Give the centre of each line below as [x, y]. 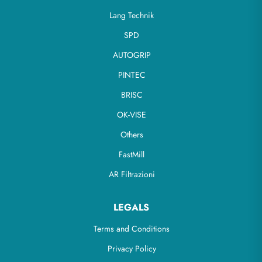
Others [132, 135]
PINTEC [132, 75]
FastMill [132, 154]
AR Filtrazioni [132, 174]
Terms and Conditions [132, 229]
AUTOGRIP [132, 55]
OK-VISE [132, 115]
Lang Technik [132, 15]
